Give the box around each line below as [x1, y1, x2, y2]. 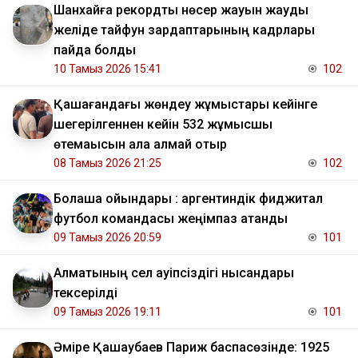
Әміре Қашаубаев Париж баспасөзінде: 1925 [54, 340, 329, 356]
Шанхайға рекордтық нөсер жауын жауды [54, 2, 308, 18]
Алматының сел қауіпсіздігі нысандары [54, 265, 294, 281]
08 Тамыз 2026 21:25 [54, 157, 161, 170]
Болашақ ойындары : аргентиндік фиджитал [54, 191, 323, 207]
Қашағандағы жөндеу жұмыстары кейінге [54, 97, 317, 113]
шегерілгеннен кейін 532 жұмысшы [54, 117, 272, 133]
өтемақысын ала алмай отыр [54, 137, 227, 153]
